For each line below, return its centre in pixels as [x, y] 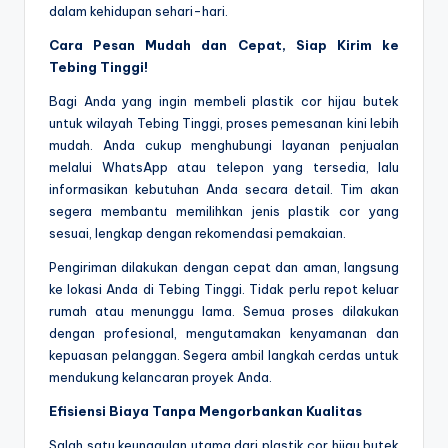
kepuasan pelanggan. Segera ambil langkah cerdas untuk [224, 355]
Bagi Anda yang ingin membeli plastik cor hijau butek [224, 101]
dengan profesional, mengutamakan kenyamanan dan [224, 333]
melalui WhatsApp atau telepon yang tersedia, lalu [224, 167]
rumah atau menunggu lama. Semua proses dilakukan [224, 311]
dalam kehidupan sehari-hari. [138, 11]
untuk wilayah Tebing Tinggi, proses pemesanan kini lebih [224, 123]
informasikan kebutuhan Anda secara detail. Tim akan [224, 189]
